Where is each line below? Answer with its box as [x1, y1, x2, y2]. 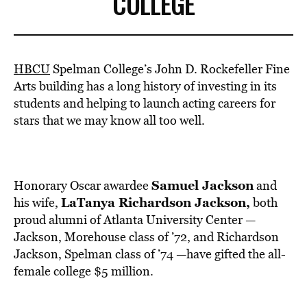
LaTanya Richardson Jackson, [61, 193, 250, 211]
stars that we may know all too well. [14, 112, 205, 129]
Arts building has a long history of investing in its [14, 77, 277, 95]
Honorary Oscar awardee [14, 177, 151, 194]
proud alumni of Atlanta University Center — [14, 211, 256, 228]
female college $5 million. [14, 262, 153, 280]
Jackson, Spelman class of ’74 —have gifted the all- [14, 245, 286, 262]
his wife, [14, 194, 61, 211]
